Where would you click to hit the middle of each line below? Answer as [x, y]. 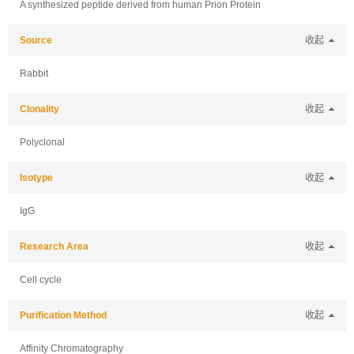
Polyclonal [42, 142]
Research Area [54, 247]
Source [36, 40]
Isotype [36, 178]
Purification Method [63, 315]
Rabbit [34, 73]
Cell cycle [41, 280]
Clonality [40, 109]
